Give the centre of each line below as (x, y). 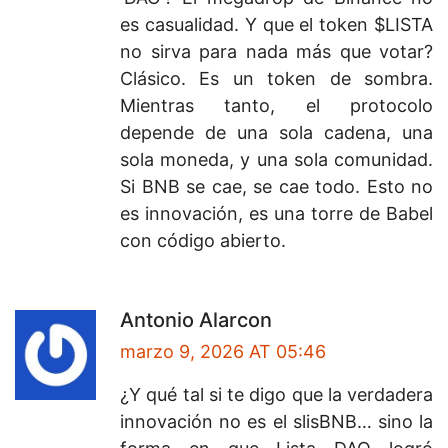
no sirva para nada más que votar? (276, 52)
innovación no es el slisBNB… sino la (276, 422)
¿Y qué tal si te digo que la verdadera (276, 395)
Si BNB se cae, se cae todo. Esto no (276, 187)
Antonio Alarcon (196, 320)
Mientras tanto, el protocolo (276, 106)
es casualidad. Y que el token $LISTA (276, 25)
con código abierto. (203, 241)
